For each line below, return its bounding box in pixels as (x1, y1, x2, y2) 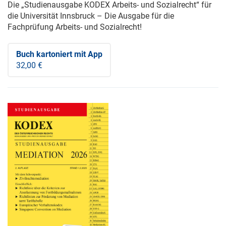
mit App (72, 49, 102, 59)
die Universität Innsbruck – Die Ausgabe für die (8, 11, 174, 21)
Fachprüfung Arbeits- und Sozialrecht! (8, 22, 142, 32)
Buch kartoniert (16, 49, 72, 59)
